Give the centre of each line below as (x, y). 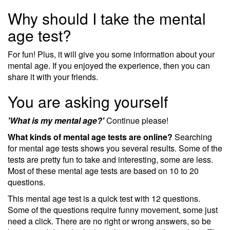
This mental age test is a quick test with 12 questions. (104, 198)
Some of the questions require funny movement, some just (113, 210)
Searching (192, 137)
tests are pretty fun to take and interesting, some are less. (110, 159)
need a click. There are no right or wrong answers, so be (109, 221)
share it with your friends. (53, 77)
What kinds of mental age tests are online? (90, 137)
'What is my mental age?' (56, 120)
